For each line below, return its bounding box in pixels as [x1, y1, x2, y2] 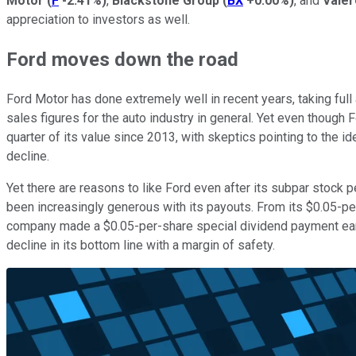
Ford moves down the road [6, 48, 238, 71]
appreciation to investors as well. [6, 11, 190, 27]
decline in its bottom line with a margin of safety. [6, 237, 275, 253]
